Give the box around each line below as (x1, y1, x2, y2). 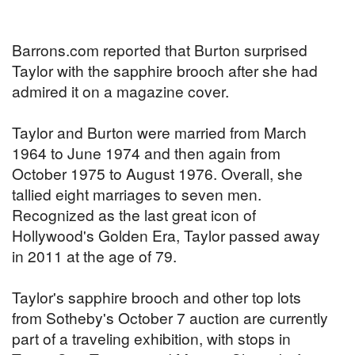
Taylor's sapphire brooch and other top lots (12, 286, 301, 308)
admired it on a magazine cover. (12, 80, 229, 102)
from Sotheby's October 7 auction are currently (12, 307, 328, 329)
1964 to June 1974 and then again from (12, 142, 281, 164)
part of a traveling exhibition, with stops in (12, 327, 291, 349)
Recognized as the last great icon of (12, 204, 256, 226)
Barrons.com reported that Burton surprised (12, 39, 307, 61)
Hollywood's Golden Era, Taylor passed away (12, 224, 320, 246)
